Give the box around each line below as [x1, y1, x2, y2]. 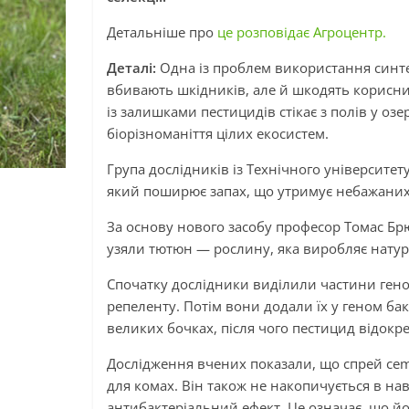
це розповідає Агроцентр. [217, 23, 386, 41]
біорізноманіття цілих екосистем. [107, 124, 329, 142]
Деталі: [107, 58, 160, 77]
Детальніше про [107, 23, 217, 41]
